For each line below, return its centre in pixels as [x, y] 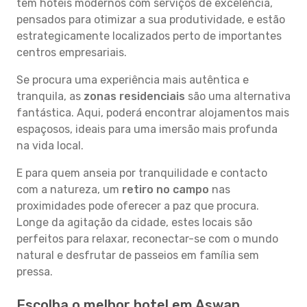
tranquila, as [50, 96]
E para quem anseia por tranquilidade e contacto [142, 173]
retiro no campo [165, 189]
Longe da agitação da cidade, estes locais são [134, 222]
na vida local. [50, 146]
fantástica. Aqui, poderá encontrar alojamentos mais [153, 113]
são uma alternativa [238, 96]
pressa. [35, 272]
